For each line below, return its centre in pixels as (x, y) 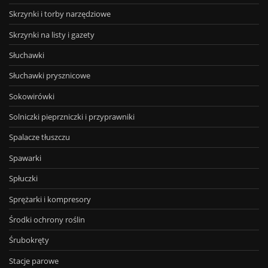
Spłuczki (23, 179)
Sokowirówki (32, 96)
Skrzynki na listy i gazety (52, 34)
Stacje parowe (34, 261)
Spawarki (25, 158)
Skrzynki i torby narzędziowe (60, 14)
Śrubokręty (29, 240)
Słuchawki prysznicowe (50, 76)
